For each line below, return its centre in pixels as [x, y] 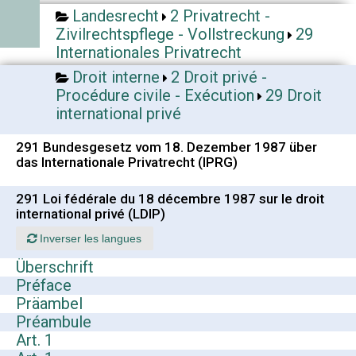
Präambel [49, 304]
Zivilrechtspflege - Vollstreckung [170, 34]
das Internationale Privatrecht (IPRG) [127, 162]
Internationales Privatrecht [149, 52]
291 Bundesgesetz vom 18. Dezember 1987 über [166, 147]
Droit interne [116, 77]
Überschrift [55, 267]
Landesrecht [116, 16]
